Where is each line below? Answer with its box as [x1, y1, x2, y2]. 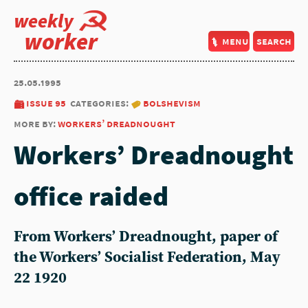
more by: [14, 117, 58, 130]
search [256, 34, 291, 47]
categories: [70, 96, 131, 109]
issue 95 [26, 96, 66, 109]
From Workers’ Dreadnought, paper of [14, 228, 278, 246]
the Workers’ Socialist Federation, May [14, 248, 280, 267]
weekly [14, 8, 74, 33]
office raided [14, 179, 168, 213]
